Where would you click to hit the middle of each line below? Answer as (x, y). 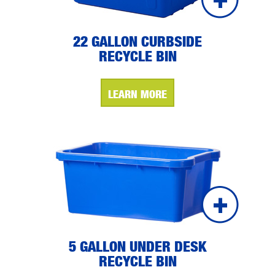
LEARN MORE (137, 94)
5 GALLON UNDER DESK (137, 246)
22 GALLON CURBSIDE (137, 41)
